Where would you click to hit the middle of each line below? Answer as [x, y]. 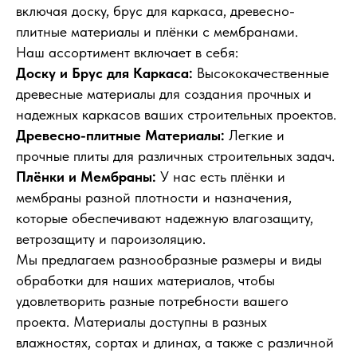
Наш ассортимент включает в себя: [127, 52]
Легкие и [255, 135]
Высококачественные [261, 73]
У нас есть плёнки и [221, 177]
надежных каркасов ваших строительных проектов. [176, 114]
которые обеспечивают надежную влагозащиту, [165, 218]
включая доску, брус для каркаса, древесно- [155, 11]
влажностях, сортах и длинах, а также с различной [175, 342]
